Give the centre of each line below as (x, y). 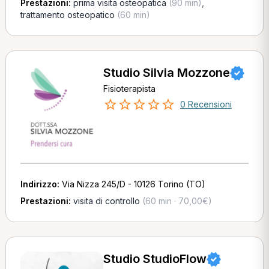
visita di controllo (106, 201)
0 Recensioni (206, 104)
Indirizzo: (41, 184)
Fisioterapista (129, 89)
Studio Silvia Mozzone (166, 73)
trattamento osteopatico (67, 15)
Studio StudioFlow (155, 259)
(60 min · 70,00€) (176, 201)
